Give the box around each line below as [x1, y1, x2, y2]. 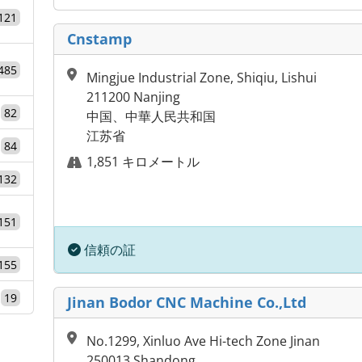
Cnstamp [67, 29, 132, 49]
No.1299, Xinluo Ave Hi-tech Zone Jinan [86, 332, 320, 351]
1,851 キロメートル [86, 153, 200, 171]
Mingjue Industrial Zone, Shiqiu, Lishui [86, 69, 317, 87]
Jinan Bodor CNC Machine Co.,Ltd [67, 293, 306, 313]
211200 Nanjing [86, 88, 180, 107]
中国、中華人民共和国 [86, 107, 216, 126]
